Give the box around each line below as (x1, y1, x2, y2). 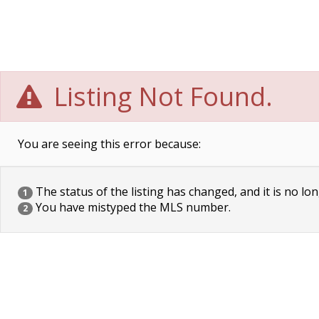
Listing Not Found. (47, 79, 273, 114)
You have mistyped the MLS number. (33, 199, 231, 215)
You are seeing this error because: (18, 136, 201, 152)
